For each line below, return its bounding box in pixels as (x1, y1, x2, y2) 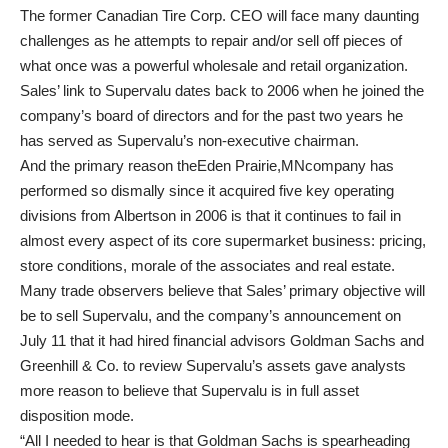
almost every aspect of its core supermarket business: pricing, (20, 232, 426, 249)
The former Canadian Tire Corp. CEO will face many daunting (20, 7, 419, 24)
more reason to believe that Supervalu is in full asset (20, 382, 359, 399)
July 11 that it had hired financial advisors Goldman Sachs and (20, 332, 424, 349)
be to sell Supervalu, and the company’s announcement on (20, 307, 401, 324)
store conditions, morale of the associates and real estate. (20, 257, 395, 274)
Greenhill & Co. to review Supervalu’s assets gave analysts (20, 357, 406, 374)
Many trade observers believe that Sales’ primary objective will (20, 282, 425, 299)
